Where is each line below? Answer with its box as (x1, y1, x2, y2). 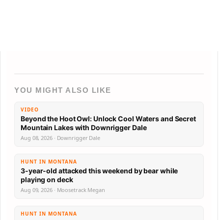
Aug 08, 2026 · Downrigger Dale (21, 134, 100, 141)
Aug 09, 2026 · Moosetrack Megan (21, 186, 105, 193)
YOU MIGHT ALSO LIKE (14, 86, 111, 94)
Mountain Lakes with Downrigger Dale (21, 123, 147, 132)
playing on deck (21, 175, 73, 184)
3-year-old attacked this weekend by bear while (21, 166, 178, 175)
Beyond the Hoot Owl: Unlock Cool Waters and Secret (21, 114, 196, 123)
